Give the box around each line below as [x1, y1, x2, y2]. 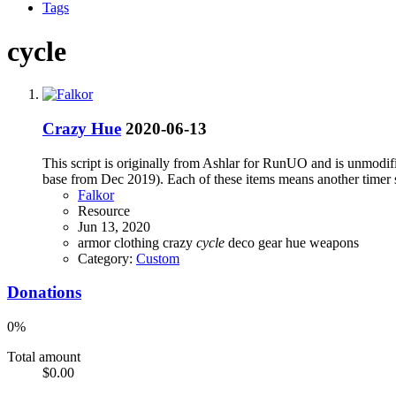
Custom [136, 250, 179, 266]
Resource [78, 202, 130, 218]
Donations [7, 283, 81, 302]
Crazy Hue [42, 119, 121, 139]
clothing [114, 234, 163, 250]
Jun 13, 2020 [78, 218, 150, 234]
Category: [78, 250, 136, 266]
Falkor [78, 187, 114, 202]
